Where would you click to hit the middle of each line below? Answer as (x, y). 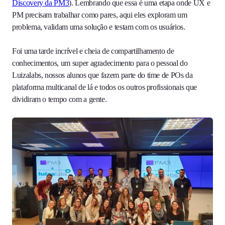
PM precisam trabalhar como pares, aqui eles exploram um (100, 15)
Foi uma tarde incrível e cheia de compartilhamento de (93, 51)
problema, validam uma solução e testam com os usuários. (99, 27)
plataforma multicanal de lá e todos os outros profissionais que (104, 87)
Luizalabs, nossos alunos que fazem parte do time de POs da (102, 75)
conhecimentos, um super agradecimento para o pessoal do (100, 63)
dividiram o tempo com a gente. (60, 99)
